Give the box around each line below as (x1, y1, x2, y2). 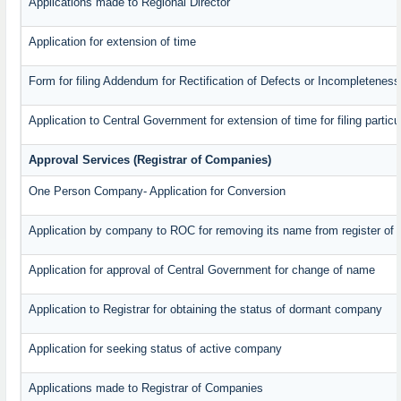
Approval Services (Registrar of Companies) (29, 153, 272, 167)
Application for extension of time (29, 35, 197, 49)
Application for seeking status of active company (29, 342, 283, 356)
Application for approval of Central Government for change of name (29, 263, 376, 277)
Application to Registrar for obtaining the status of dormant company (29, 303, 383, 317)
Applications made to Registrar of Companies (29, 381, 264, 396)
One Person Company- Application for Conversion (29, 184, 286, 199)
